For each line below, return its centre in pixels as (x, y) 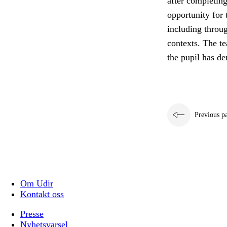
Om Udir (37, 184)
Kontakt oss (42, 194)
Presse (32, 214)
